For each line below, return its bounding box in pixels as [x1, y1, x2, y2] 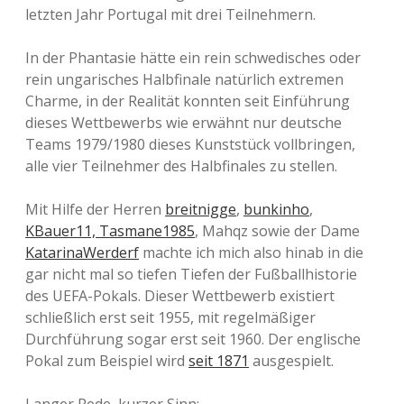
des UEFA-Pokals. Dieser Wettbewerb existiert [25, 286, 335, 306]
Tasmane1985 [99, 221, 195, 241]
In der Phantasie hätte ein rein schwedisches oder [25, 48, 361, 68]
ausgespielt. [249, 351, 334, 371]
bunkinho [243, 199, 309, 219]
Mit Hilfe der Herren [25, 199, 165, 219]
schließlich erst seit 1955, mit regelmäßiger [25, 308, 316, 327]
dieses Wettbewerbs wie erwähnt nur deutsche [25, 113, 342, 133]
